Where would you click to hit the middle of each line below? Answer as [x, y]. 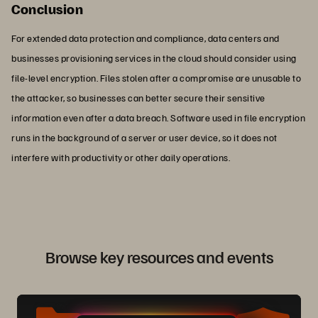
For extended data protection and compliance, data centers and [146, 38]
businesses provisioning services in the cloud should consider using [154, 57]
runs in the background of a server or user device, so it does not [144, 137]
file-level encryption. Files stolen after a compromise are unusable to [156, 77]
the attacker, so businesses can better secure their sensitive [138, 97]
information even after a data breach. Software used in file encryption [158, 117]
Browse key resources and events [159, 256]
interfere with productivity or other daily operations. [121, 157]
